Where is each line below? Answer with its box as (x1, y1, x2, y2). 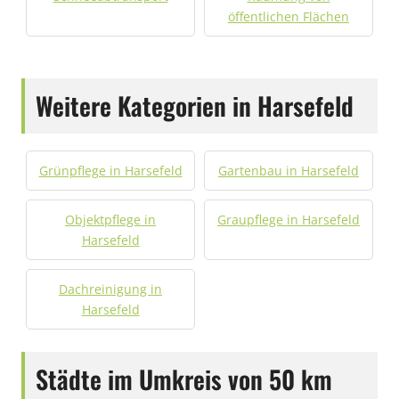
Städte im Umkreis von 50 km (36, 361, 332, 397)
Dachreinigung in (59, 281, 162, 297)
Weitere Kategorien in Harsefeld (36, 87, 354, 124)
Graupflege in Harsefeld (217, 211, 360, 228)
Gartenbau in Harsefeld (218, 162, 359, 179)
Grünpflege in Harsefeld (38, 162, 183, 179)
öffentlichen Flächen (228, 8, 349, 25)
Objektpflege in (65, 211, 156, 228)
